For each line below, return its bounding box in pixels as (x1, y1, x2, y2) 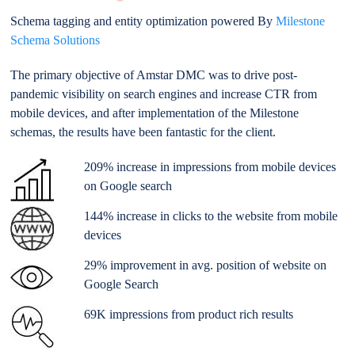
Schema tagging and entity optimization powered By (10, 13, 277, 28)
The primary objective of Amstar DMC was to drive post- (10, 67, 298, 82)
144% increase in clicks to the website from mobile (84, 208, 338, 223)
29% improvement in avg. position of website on (84, 258, 327, 272)
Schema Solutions (10, 32, 101, 47)
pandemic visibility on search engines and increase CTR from (10, 86, 318, 101)
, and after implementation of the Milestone (85, 105, 300, 120)
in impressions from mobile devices (157, 159, 337, 174)
